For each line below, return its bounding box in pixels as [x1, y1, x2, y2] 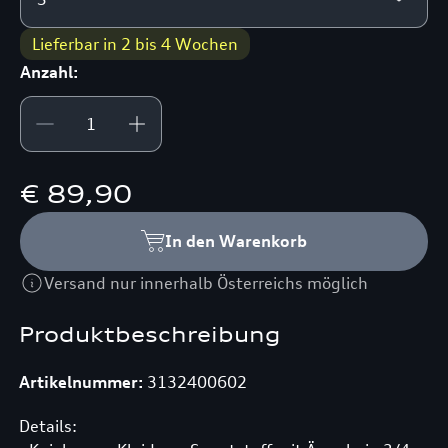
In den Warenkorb [164, 231, 307, 251]
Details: [18, 416, 77, 436]
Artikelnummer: [18, 372, 143, 392]
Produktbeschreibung [18, 322, 281, 347]
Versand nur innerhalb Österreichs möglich [44, 272, 369, 293]
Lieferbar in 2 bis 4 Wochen [32, 33, 239, 54]
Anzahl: [20, 61, 79, 82]
